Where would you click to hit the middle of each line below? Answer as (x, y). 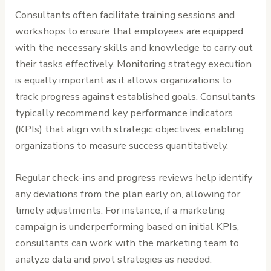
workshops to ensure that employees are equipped (129, 31)
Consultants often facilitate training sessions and (125, 15)
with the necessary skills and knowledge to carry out (134, 47)
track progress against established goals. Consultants (135, 96)
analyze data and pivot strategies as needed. (114, 259)
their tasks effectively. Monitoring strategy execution (134, 64)
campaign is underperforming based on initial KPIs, (127, 226)
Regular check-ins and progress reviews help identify (134, 177)
